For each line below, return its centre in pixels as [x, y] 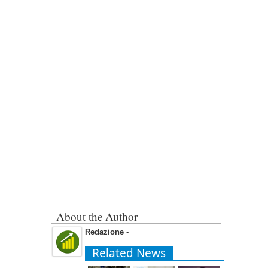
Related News [129, 253]
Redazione [104, 232]
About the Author [97, 216]
